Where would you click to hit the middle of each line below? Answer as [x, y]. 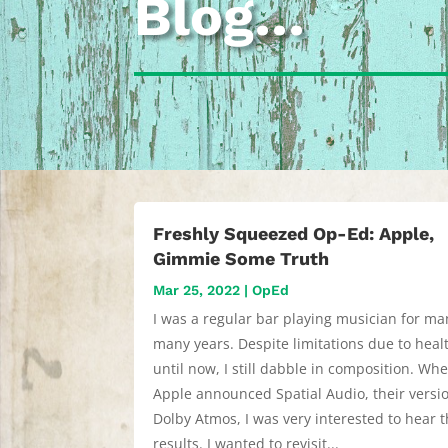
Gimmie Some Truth [241, 258]
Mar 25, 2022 [197, 289]
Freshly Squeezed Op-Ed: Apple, [294, 233]
